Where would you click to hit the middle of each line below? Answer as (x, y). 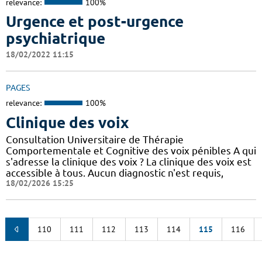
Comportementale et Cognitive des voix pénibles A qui (131, 150)
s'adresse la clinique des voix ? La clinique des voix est (129, 161)
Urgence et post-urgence (95, 22)
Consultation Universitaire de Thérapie (95, 139)
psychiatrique (56, 39)
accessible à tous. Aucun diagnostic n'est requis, (115, 173)
